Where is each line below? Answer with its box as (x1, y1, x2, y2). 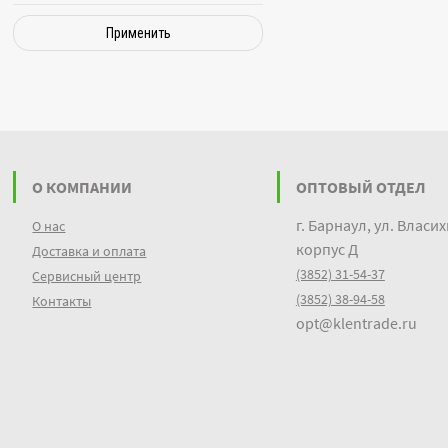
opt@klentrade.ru (295, 313, 417, 333)
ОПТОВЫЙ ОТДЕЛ (295, 177, 426, 197)
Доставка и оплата (32, 242, 147, 260)
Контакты (32, 292, 92, 310)
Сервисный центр (32, 267, 142, 285)
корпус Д (295, 239, 358, 259)
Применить (105, 24, 171, 41)
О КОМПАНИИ (32, 177, 133, 197)
